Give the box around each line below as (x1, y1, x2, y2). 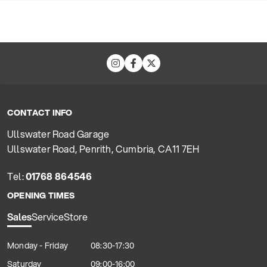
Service (32, 210, 64, 224)
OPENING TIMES (7, 190, 75, 202)
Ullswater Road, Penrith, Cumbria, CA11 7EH (7, 142, 200, 156)
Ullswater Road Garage (7, 127, 110, 141)
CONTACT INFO (7, 107, 73, 119)
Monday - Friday (7, 240, 68, 252)
